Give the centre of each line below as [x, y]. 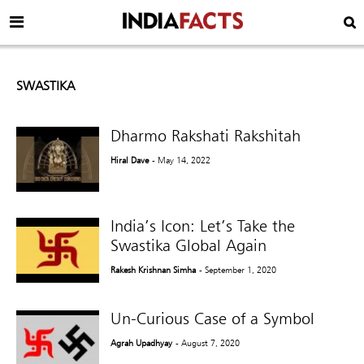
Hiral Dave [130, 160]
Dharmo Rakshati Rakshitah [206, 135]
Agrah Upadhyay [142, 343]
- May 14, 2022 [182, 160]
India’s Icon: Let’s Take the [203, 226]
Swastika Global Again [189, 246]
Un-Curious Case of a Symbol [213, 319]
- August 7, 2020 [208, 343]
